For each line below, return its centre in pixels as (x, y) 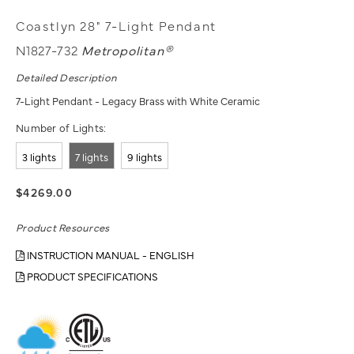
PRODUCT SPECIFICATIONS (91, 275)
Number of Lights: (61, 127)
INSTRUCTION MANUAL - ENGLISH (109, 254)
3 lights (39, 156)
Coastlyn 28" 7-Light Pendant (116, 25)
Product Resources (63, 226)
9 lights (145, 156)
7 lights (92, 156)
